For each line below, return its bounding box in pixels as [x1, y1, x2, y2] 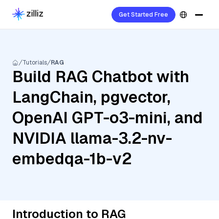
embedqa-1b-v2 [12, 149, 132, 169]
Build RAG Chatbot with [12, 66, 189, 87]
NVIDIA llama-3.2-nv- [12, 128, 172, 148]
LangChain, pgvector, [12, 87, 171, 107]
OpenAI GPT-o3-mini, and [12, 108, 203, 128]
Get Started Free [119, 11, 168, 19]
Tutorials [22, 59, 47, 66]
